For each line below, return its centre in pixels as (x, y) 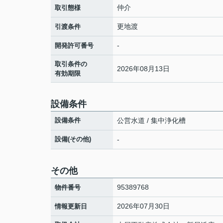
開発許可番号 (74, 46)
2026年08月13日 (143, 68)
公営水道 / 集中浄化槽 (151, 120)
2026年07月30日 (143, 206)
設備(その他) (73, 139)
